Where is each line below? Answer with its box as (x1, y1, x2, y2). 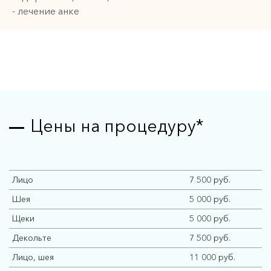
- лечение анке (12, 5, 79, 17)
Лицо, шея (12, 252, 54, 263)
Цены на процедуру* (30, 116, 203, 136)
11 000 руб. (189, 252, 235, 263)
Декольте (12, 232, 51, 243)
